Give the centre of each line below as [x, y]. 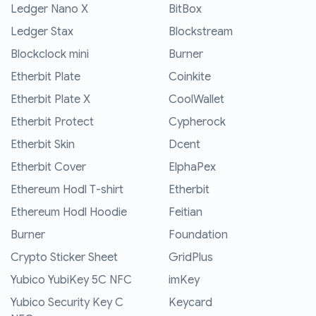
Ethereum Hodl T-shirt [67, 190]
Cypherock [197, 122]
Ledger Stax [42, 32]
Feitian [186, 213]
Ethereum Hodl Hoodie [69, 213]
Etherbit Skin [43, 145]
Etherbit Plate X [50, 100]
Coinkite [190, 77]
